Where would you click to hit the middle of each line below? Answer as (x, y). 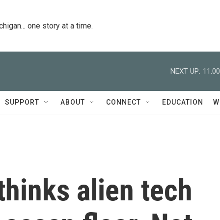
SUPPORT (22, 102)
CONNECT (124, 102)
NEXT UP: (185, 71)
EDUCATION (183, 102)
